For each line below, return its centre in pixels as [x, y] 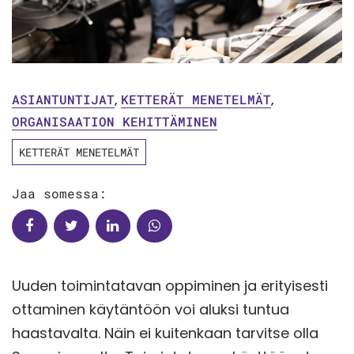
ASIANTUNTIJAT [63, 99]
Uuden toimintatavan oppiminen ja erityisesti [170, 285]
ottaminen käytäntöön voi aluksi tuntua [151, 309]
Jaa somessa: [59, 193]
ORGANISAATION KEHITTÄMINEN [115, 121]
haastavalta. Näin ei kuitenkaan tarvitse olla [165, 333]
